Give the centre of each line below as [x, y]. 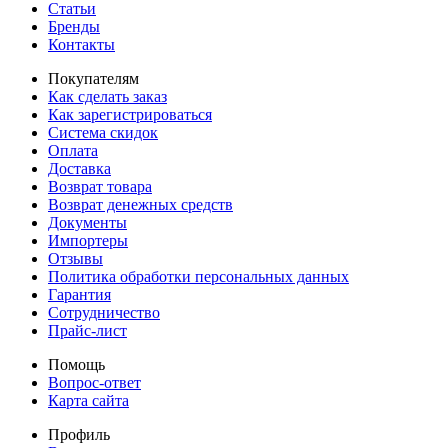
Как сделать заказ [107, 96]
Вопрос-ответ [94, 382]
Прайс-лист [87, 330]
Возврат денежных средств [140, 204]
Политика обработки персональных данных [198, 276]
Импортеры [88, 240]
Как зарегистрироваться [130, 114]
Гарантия [79, 294]
